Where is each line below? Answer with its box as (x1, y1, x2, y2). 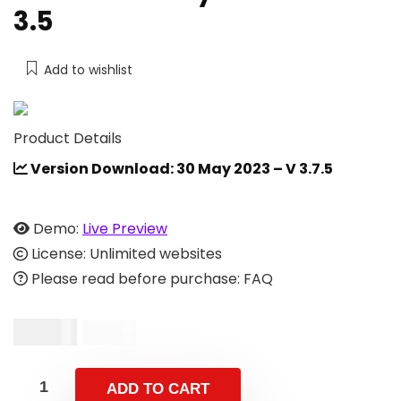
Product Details (13, 127, 122, 149)
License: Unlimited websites (28, 243, 222, 264)
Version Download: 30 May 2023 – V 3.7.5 (28, 158, 333, 179)
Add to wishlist (44, 60, 132, 79)
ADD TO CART (107, 380, 209, 397)
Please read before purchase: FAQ (28, 268, 273, 289)
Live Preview (82, 218, 167, 239)
